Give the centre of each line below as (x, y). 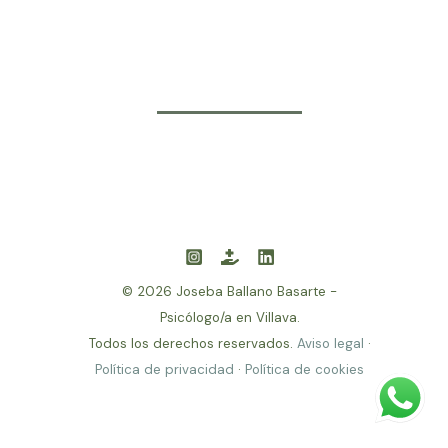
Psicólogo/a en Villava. (229, 318)
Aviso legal (330, 344)
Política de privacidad (164, 370)
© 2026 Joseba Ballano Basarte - (229, 292)
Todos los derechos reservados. (192, 344)
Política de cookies (304, 370)
